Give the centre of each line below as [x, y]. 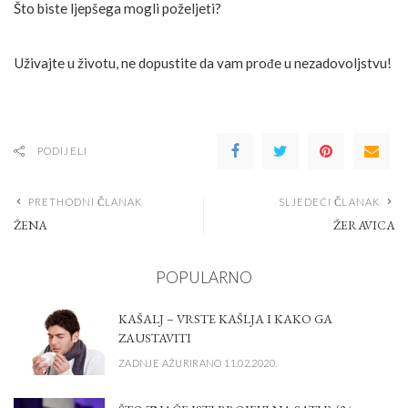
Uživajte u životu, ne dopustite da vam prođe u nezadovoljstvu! [203, 63]
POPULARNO [204, 278]
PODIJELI [62, 151]
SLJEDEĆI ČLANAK [329, 202]
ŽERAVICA [364, 225]
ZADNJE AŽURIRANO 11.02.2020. [198, 362]
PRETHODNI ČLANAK [86, 202]
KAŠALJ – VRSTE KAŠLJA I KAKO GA [225, 318]
